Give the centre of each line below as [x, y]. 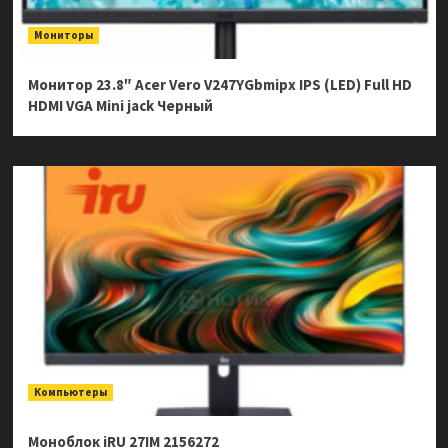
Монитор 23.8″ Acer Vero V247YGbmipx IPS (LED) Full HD [219, 85]
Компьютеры [70, 392]
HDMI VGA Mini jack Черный [120, 106]
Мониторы [63, 35]
